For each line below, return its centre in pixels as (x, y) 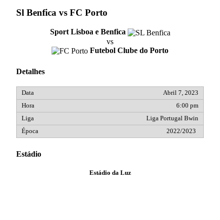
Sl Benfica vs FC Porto (62, 13)
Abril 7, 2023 (181, 93)
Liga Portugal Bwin (172, 119)
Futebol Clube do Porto (129, 50)
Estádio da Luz (110, 173)
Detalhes (30, 71)
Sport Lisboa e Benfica (88, 32)
